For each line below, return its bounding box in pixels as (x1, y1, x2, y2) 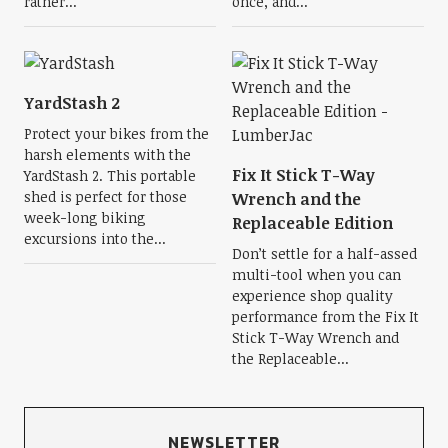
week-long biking (23, 208, 146, 227)
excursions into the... (23, 229, 166, 248)
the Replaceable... (232, 349, 349, 368)
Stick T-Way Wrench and (232, 328, 399, 347)
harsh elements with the (23, 145, 191, 164)
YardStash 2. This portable (23, 166, 196, 185)
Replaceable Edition (232, 212, 393, 234)
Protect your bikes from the (23, 124, 209, 143)
